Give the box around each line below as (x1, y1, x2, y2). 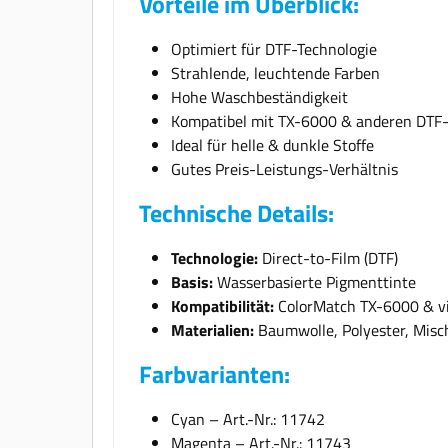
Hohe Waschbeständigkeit (171, 84, 348, 109)
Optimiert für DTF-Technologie (171, 36, 377, 61)
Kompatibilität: (171, 293, 274, 318)
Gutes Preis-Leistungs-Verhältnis (171, 156, 398, 181)
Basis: (171, 269, 213, 294)
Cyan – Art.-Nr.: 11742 (171, 406, 325, 431)
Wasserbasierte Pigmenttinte (213, 269, 416, 294)
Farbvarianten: (139, 355, 290, 392)
